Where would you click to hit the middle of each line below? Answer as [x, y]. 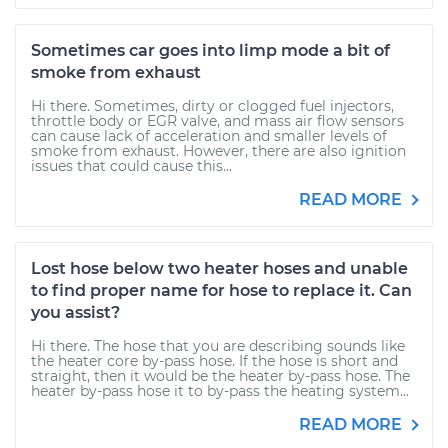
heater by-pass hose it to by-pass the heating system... [220, 391]
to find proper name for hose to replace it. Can [221, 290]
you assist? [75, 312]
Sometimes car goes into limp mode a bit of [210, 50]
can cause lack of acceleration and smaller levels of [209, 136]
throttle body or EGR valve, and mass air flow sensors [217, 121]
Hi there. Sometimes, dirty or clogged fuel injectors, [212, 106]
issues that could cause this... [131, 166]
